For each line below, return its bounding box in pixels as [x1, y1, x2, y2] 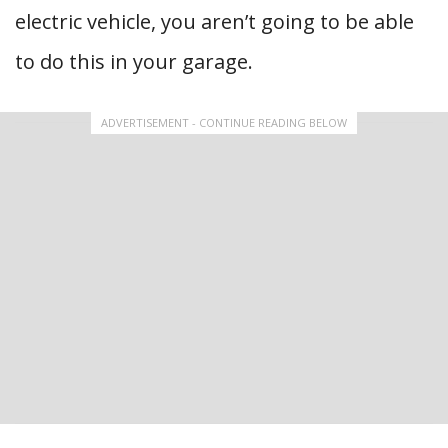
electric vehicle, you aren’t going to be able [15, 8, 414, 35]
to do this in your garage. [15, 48, 253, 75]
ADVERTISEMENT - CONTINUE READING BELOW [101, 115, 347, 130]
